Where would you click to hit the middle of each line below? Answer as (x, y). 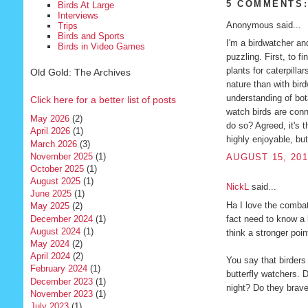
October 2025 (57, 168)
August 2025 (55, 181)
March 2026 (53, 144)
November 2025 (61, 156)
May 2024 (49, 244)
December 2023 (61, 281)
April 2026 (50, 131)
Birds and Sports (91, 36)
